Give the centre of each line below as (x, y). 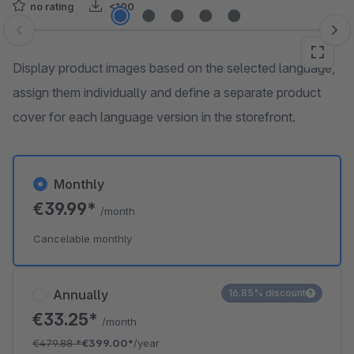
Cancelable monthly (83, 239)
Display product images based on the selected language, (174, 68)
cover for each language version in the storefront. (154, 117)
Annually (81, 295)
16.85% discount (267, 293)
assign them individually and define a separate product (167, 92)
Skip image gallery (64, 38)
